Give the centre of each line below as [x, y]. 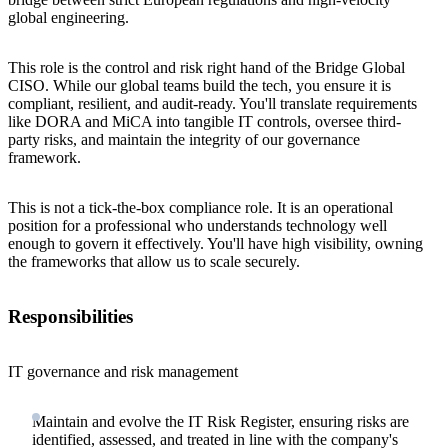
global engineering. [68, 18]
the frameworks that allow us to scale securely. [154, 262]
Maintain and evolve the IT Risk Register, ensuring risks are [220, 421]
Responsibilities [70, 316]
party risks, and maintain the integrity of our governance [184, 140]
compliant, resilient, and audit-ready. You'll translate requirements [212, 104]
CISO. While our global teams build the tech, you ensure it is [199, 86]
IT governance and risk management [123, 371]
